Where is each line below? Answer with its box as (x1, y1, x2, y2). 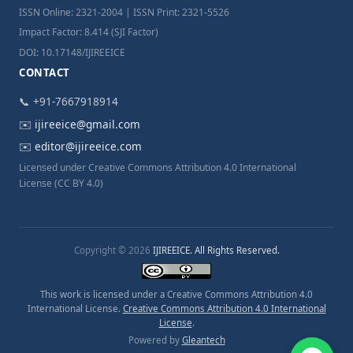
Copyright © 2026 (73, 244, 153, 257)
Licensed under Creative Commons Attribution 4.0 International (19, 160, 296, 174)
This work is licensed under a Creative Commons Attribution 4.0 (40, 288, 313, 301)
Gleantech (181, 334, 225, 347)
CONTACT (19, 65, 70, 80)
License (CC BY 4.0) (19, 176, 103, 190)
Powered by (128, 334, 182, 347)
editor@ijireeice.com (35, 139, 142, 154)
